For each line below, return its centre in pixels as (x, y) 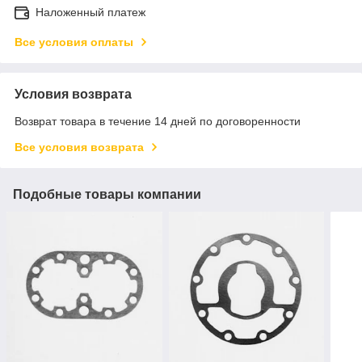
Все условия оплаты (74, 42)
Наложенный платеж (90, 12)
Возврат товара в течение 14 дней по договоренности (158, 121)
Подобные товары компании (107, 194)
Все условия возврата (79, 147)
